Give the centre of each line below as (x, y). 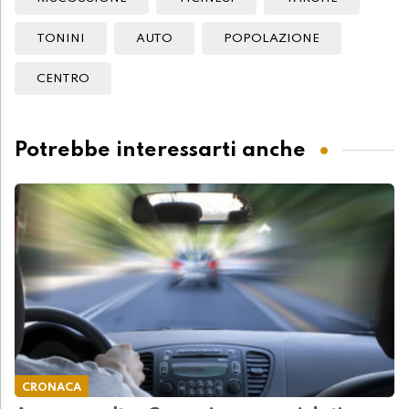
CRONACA (52, 388)
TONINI (61, 39)
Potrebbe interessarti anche (160, 150)
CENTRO (63, 79)
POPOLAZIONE (272, 39)
